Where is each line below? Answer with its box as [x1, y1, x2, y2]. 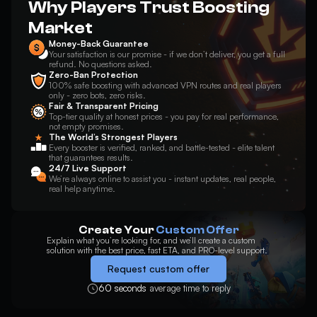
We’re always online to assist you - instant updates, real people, [49, 173, 277, 184]
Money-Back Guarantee [49, 38, 149, 49]
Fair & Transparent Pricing [49, 100, 159, 111]
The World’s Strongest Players [49, 132, 178, 142]
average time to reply [149, 282, 231, 294]
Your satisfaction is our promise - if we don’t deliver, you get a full [49, 49, 286, 59]
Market [28, 18, 93, 38]
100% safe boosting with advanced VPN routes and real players [49, 80, 282, 91]
